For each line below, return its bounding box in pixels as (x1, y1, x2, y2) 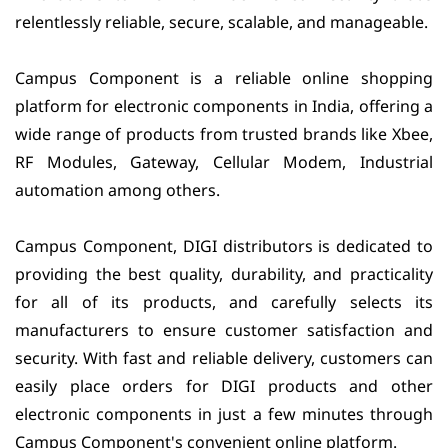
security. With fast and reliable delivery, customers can (15, 347, 433, 369)
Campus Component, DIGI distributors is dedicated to (15, 235, 433, 257)
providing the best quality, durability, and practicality (15, 263, 433, 285)
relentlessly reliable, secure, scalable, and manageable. (15, 11, 428, 33)
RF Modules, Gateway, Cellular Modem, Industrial (15, 151, 433, 173)
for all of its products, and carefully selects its (15, 291, 433, 313)
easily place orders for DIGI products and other (15, 375, 433, 397)
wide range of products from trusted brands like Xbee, (15, 123, 433, 145)
